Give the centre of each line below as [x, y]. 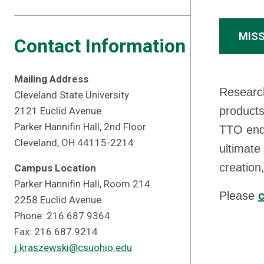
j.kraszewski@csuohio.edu [73, 247]
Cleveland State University [72, 95]
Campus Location [55, 168]
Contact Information [100, 46]
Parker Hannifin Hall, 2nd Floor [80, 127]
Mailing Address [51, 79]
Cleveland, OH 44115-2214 [74, 143]
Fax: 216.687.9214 [56, 232]
